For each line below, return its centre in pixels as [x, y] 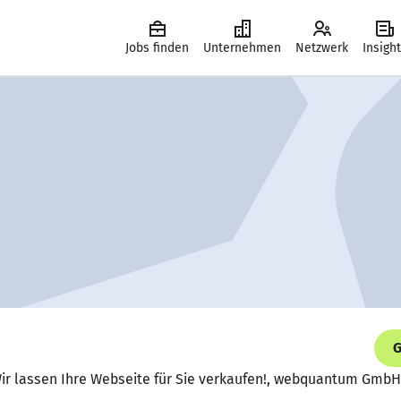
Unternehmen [242, 48]
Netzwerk [322, 48]
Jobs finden [157, 48]
